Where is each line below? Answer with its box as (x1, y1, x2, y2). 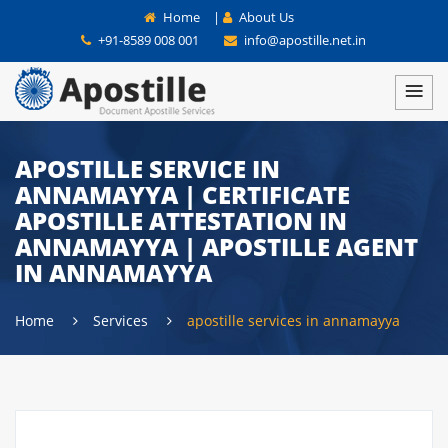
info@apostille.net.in (240, 31, 366, 49)
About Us (236, 8, 294, 26)
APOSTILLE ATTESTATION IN (15, 204, 347, 237)
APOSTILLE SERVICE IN (15, 152, 280, 185)
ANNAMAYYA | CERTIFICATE (15, 178, 350, 211)
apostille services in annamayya (187, 311, 400, 330)
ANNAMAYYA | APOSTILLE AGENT (15, 230, 418, 263)
